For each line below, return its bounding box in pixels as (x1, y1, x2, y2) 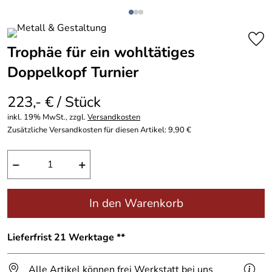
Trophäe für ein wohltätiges (7, 42, 195, 62)
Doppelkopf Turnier (7, 63, 138, 82)
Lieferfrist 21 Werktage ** (7, 230, 125, 244)
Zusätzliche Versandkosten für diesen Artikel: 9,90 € (7, 124, 191, 135)
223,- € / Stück (7, 92, 101, 112)
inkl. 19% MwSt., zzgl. (7, 112, 87, 123)
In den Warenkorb (89, 195, 183, 211)
